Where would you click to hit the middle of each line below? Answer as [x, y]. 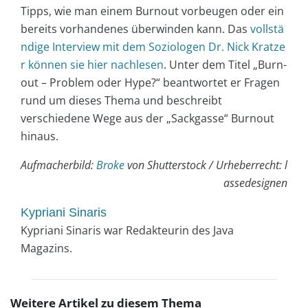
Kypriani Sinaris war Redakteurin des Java [127, 230]
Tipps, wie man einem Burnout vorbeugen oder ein [152, 11]
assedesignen [255, 183]
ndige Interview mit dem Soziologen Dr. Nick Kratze [153, 46]
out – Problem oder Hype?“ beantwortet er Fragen [150, 82]
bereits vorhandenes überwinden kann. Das [135, 29]
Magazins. [46, 248]
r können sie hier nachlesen [92, 64]
